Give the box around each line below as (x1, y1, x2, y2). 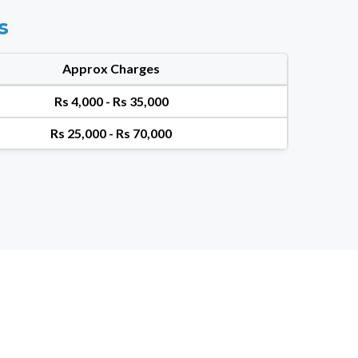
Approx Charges (62, 60, 160, 76)
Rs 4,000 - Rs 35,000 (54, 93, 169, 109)
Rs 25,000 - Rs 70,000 (50, 125, 172, 141)
